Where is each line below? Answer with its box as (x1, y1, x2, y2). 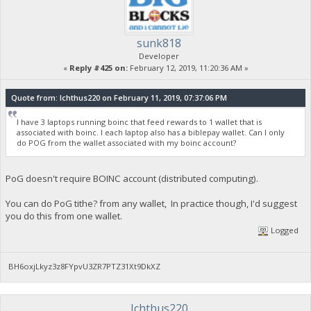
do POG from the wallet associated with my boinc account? (17, 137, 237, 149)
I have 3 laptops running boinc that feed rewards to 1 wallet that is (17, 117, 262, 128)
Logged (269, 225, 299, 236)
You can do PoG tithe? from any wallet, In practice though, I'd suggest (5, 196, 297, 210)
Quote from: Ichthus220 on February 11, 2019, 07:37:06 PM (10, 92, 227, 103)
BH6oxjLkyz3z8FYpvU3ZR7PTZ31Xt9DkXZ (8, 260, 161, 271)
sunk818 (137, 35, 181, 51)
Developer (139, 50, 179, 61)
